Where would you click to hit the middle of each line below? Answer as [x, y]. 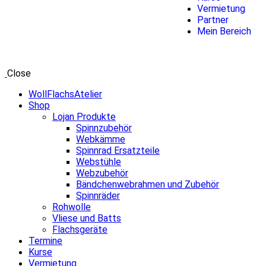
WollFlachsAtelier [65, 94]
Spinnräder [98, 196]
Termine [45, 241]
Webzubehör [102, 173]
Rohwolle [72, 207]
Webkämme [101, 140]
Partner [213, 20]
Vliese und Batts [87, 218]
